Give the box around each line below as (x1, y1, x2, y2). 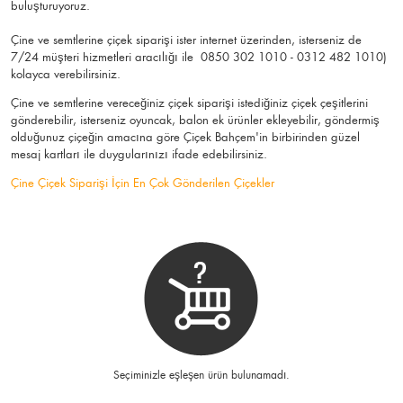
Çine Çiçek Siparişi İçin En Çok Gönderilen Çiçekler (11, 175, 274, 191)
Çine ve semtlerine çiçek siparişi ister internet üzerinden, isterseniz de (11, 32, 362, 48)
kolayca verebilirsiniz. (11, 67, 124, 82)
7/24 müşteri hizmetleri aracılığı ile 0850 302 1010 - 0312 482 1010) (11, 49, 387, 65)
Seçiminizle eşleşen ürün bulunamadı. (113, 368, 290, 382)
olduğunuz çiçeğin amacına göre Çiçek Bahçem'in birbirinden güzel (11, 130, 360, 145)
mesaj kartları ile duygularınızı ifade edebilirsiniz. (11, 147, 271, 162)
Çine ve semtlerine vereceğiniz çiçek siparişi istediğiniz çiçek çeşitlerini (11, 95, 368, 111)
